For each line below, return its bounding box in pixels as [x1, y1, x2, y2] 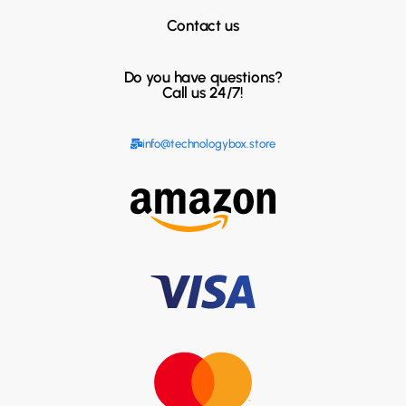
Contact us [167, 15, 239, 34]
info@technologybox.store [141, 136, 276, 150]
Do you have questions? [123, 67, 283, 86]
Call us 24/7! [161, 82, 245, 101]
